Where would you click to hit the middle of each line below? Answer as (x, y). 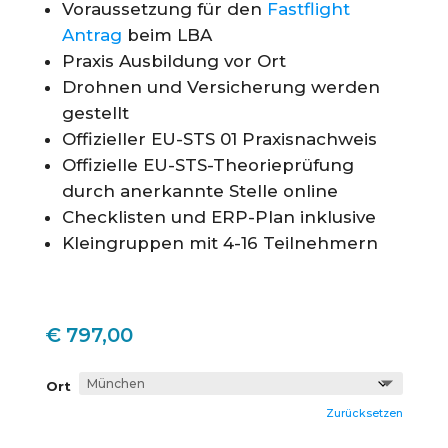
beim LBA (166, 34)
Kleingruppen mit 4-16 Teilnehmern (219, 242)
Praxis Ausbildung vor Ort (173, 60)
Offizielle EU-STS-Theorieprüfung (207, 164)
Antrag (91, 34)
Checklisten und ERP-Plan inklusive (218, 216)
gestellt (95, 112)
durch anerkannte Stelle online (199, 190)
